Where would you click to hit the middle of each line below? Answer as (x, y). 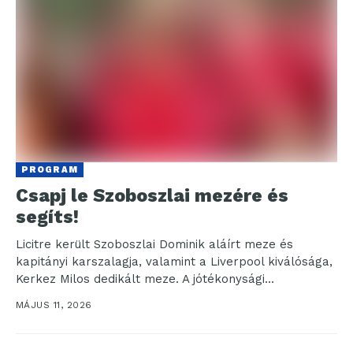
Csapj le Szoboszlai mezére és (152, 195)
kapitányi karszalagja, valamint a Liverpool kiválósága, (174, 261)
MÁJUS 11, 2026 (54, 305)
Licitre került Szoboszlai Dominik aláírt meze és (154, 244)
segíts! (47, 217)
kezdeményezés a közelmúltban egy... (126, 296)
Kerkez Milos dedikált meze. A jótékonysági (140, 279)
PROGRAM (50, 169)
